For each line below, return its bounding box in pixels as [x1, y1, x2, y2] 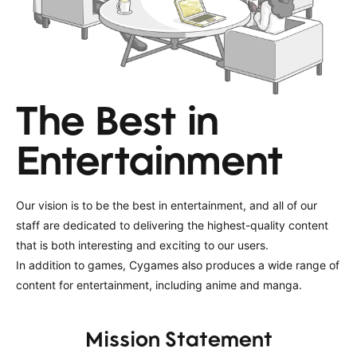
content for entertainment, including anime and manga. [16, 277, 302, 292]
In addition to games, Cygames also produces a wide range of [16, 257, 339, 272]
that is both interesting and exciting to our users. [16, 237, 269, 252]
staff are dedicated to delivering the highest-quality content [16, 218, 328, 232]
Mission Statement [84, 328, 273, 349]
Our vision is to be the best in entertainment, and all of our [16, 198, 317, 212]
